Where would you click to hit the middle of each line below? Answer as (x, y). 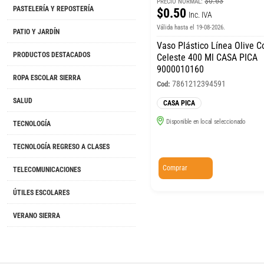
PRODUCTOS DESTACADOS (52, 55)
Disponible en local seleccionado (206, 121)
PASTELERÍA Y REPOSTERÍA (53, 9)
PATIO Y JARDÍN (36, 32)
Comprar (175, 168)
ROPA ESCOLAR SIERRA (47, 78)
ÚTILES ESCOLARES (41, 193)
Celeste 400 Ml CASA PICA (207, 57)
